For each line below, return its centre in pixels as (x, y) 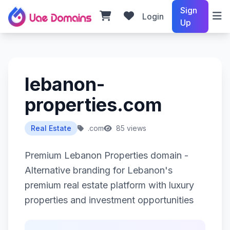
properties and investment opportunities (109, 200)
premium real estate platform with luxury (109, 185)
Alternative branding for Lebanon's (99, 170)
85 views (130, 128)
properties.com (93, 105)
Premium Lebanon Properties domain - (107, 155)
